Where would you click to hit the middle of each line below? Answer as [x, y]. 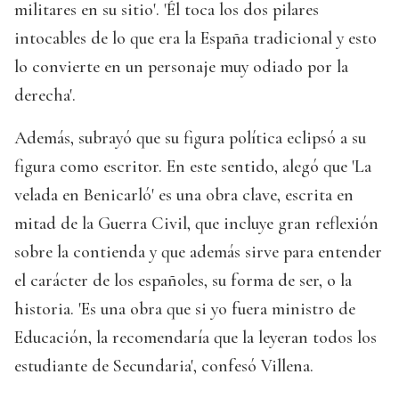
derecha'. [45, 96]
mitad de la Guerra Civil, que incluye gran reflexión [196, 224]
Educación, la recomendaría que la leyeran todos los [195, 338]
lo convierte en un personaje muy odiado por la [181, 67]
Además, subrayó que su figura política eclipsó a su [190, 138]
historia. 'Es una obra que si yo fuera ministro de [185, 309]
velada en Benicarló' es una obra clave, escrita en [184, 195]
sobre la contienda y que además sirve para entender [198, 252]
